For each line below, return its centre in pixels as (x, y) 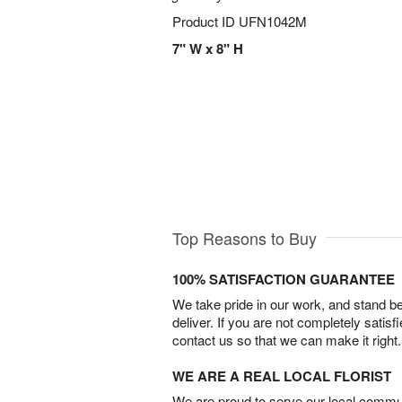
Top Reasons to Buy (245, 237)
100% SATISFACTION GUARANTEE (284, 279)
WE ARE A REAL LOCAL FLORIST (282, 376)
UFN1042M (273, 21)
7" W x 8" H (208, 48)
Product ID (205, 21)
